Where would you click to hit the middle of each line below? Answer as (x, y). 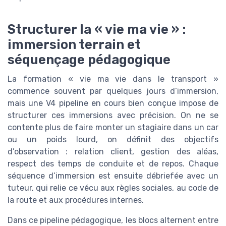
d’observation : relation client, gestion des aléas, (113, 151)
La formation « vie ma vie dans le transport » (113, 79)
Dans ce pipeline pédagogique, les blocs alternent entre (113, 220)
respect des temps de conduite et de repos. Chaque (113, 163)
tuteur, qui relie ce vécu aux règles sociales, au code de (113, 188)
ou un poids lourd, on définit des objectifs (113, 139)
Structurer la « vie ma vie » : (97, 29)
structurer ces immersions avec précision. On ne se (113, 115)
